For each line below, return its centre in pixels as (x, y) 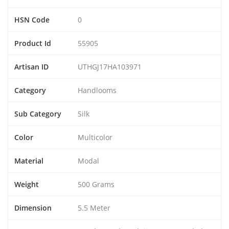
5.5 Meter (94, 208)
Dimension (33, 208)
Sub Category (38, 113)
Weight (27, 184)
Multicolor (95, 137)
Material (29, 161)
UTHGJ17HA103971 (110, 66)
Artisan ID (31, 66)
